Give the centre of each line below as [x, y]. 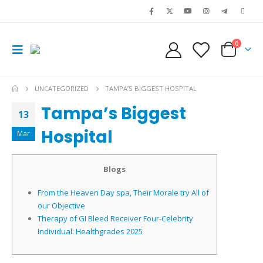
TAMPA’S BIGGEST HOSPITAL [151, 88]
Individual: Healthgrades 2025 [90, 232]
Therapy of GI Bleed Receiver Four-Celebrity [115, 219]
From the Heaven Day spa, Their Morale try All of [123, 193]
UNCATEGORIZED [62, 88]
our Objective [61, 206]
